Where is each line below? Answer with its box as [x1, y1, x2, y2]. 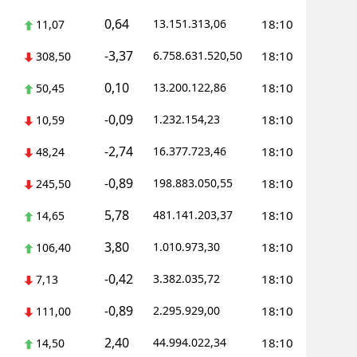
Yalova [171, 24, 205, 39]
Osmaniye [171, 122, 225, 137]
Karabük [171, 57, 216, 72]
